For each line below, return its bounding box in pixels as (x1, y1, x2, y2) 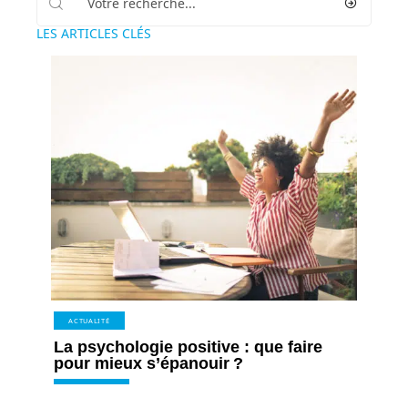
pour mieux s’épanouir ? (54, 353, 244, 372)
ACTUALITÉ (68, 315, 110, 325)
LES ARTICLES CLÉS (36, 24, 151, 42)
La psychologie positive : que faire (54, 337, 323, 356)
